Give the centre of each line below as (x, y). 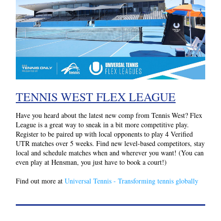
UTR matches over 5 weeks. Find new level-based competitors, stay (110, 143)
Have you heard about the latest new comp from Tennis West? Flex (109, 115)
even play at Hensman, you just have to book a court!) (91, 162)
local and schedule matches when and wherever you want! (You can (110, 153)
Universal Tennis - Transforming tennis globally (131, 181)
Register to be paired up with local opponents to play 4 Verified (104, 134)
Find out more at (40, 181)
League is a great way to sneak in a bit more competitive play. (102, 125)
